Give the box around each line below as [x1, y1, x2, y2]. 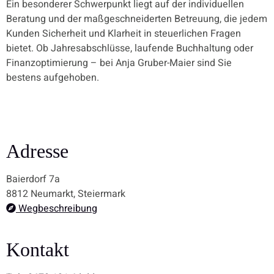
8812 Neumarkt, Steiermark [6, 186, 125, 201]
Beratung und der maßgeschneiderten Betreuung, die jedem [6, 11, 267, 26]
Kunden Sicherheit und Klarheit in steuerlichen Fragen [6, 26, 241, 41]
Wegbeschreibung [16, 201, 97, 216]
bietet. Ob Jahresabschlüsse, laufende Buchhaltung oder [6, 40, 253, 56]
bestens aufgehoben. [6, 70, 99, 85]
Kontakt [6, 238, 69, 261]
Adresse [6, 139, 68, 162]
